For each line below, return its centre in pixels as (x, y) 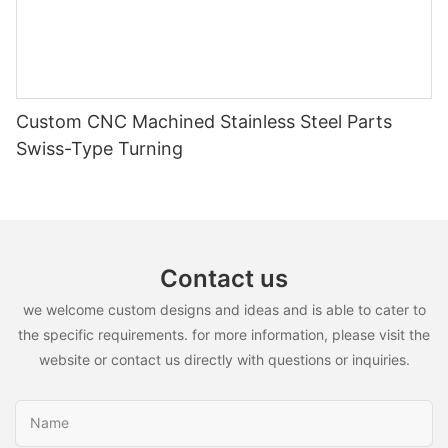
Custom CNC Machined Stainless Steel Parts (204, 121)
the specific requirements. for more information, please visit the (224, 335)
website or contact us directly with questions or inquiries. (224, 360)
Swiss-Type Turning (100, 148)
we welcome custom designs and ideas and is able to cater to (224, 310)
